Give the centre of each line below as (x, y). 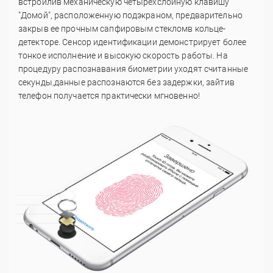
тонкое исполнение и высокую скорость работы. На (123, 56)
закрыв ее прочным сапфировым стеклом (103, 29)
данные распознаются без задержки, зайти (142, 83)
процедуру (41, 69)
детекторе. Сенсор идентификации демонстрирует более (133, 42)
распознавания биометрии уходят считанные (156, 69)
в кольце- (207, 29)
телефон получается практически (86, 96)
